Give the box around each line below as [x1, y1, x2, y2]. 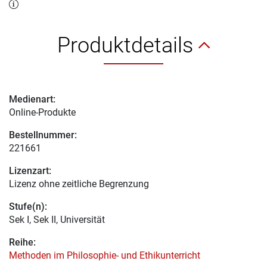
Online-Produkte [9, 106, 76, 118]
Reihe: [9, 236, 36, 248]
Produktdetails [57, 32, 198, 58]
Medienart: [9, 93, 55, 105]
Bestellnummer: [9, 129, 77, 141]
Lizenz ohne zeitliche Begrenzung [9, 178, 149, 190]
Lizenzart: [9, 164, 51, 176]
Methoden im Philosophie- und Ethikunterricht [9, 249, 200, 261]
